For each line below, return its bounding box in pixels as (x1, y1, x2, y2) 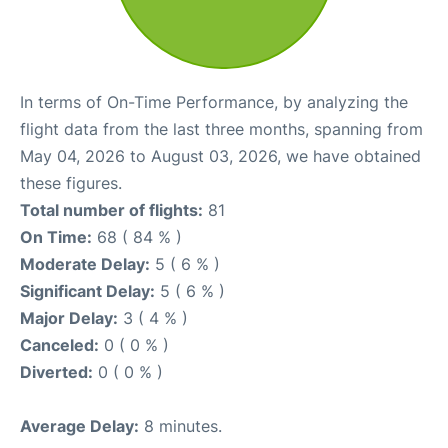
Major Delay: (20, 308, 118, 329)
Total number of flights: (20, 200, 203, 221)
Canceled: (20, 335, 99, 356)
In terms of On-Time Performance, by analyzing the (20, 92, 408, 113)
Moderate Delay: (20, 254, 150, 275)
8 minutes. (139, 416, 222, 437)
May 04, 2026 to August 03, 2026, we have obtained (20, 146, 421, 167)
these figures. (20, 173, 122, 194)
